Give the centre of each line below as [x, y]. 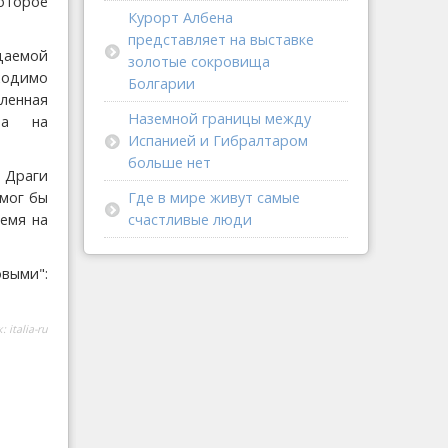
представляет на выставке [221, 39]
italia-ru [28, 328]
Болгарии [161, 83]
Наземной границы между [219, 118]
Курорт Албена [180, 17]
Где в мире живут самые [214, 197]
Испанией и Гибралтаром [218, 140]
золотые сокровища [199, 61]
